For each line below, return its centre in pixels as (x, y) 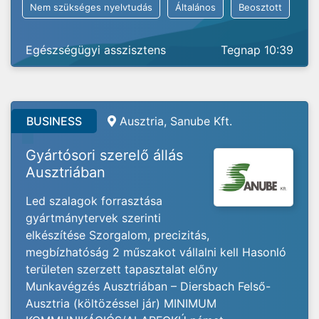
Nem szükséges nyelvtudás (91, 7)
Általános (195, 7)
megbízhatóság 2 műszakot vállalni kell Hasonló (156, 252)
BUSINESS (54, 121)
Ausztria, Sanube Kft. (176, 121)
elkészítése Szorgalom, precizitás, (117, 235)
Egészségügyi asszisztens (96, 50)
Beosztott (260, 7)
